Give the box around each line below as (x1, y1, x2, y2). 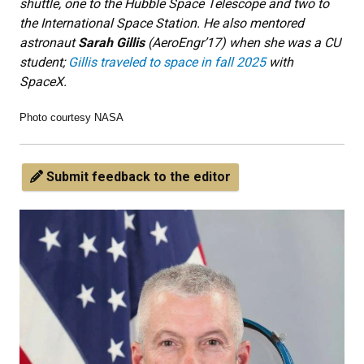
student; (19, 54, 68, 70)
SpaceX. (19, 73, 70, 89)
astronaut (19, 34, 78, 50)
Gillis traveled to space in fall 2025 (68, 54, 266, 70)
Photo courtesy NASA (19, 110, 123, 123)
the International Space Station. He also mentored (19, 15, 304, 31)
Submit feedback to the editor (43, 168, 231, 184)
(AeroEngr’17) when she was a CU (145, 34, 340, 50)
